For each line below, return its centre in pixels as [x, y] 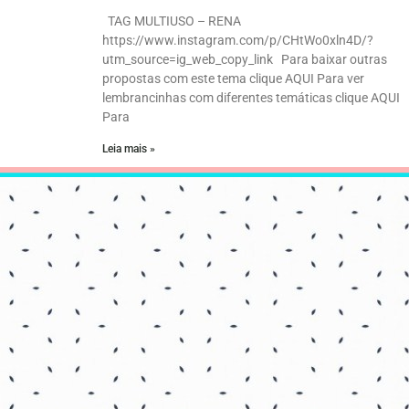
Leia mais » [129, 149]
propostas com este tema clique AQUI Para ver [233, 79]
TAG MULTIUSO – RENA [174, 21]
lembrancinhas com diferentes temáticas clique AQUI [251, 98]
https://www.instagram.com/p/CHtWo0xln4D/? [238, 41]
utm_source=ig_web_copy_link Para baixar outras [245, 60]
